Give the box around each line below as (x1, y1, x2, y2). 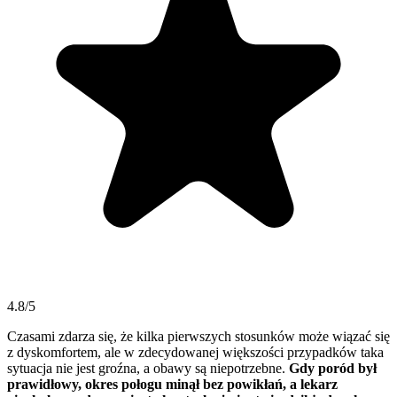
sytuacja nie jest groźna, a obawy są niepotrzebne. (7, 361, 289, 377)
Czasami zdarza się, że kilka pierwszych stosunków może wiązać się (7, 329, 390, 345)
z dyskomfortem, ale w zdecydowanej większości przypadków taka (7, 345, 384, 361)
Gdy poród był (289, 361, 377, 377)
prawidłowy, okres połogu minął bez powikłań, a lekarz (7, 377, 338, 393)
